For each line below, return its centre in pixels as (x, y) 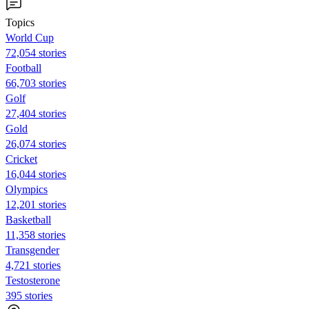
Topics (20, 22)
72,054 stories (36, 52)
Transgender (32, 250)
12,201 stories (36, 204)
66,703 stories (36, 83)
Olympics (27, 189)
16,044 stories (36, 174)
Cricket (21, 159)
